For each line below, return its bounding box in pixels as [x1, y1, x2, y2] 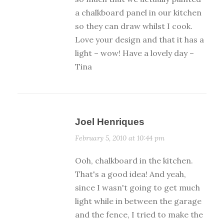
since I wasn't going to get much [75, 182, 200, 193]
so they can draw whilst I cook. [75, 21, 192, 31]
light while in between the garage [75, 196, 201, 206]
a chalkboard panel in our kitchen [75, 7, 201, 18]
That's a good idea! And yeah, [75, 169, 186, 179]
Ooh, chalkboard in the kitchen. [75, 155, 193, 166]
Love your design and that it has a [75, 34, 204, 45]
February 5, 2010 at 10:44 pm [75, 133, 164, 143]
